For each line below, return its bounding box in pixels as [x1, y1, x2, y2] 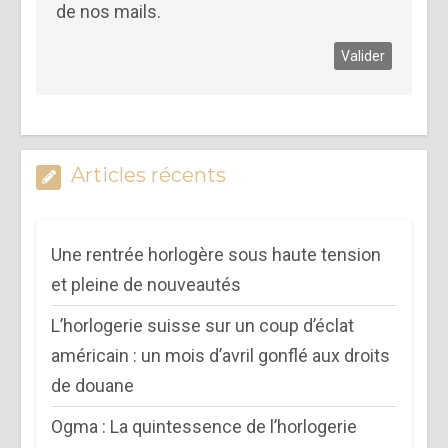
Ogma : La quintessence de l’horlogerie [51, 416, 358, 438]
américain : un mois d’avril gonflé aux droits [51, 345, 391, 367]
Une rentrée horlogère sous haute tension [51, 244, 382, 266]
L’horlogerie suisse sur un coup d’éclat [51, 315, 355, 337]
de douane [51, 375, 135, 397]
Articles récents [71, 163, 227, 188]
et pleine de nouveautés [51, 274, 242, 296]
